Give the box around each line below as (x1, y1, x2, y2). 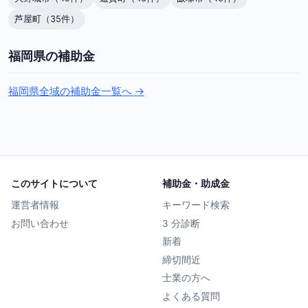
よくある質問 (162, 291, 220, 302)
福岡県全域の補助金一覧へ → (8, 85, 144, 98)
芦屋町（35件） (14, 13, 79, 24)
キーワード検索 (162, 199, 230, 211)
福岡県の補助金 (8, 48, 95, 63)
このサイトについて (11, 177, 98, 190)
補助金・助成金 (162, 177, 230, 190)
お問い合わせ (11, 217, 69, 229)
